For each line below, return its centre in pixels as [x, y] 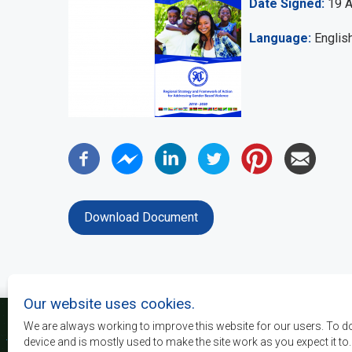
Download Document [141, 217]
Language [279, 38]
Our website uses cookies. [109, 304]
